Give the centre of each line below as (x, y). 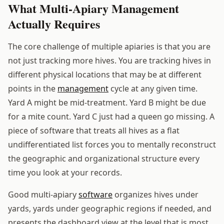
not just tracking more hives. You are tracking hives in (109, 60)
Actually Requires (54, 23)
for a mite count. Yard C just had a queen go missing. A (111, 116)
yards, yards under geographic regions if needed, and (110, 208)
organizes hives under (155, 194)
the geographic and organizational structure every (104, 158)
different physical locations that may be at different (105, 74)
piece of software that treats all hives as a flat (94, 130)
